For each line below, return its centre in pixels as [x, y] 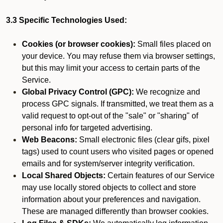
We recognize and [167, 92]
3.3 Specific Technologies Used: [66, 20]
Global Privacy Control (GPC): [78, 92]
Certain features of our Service [160, 175]
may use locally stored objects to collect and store [109, 187]
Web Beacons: [50, 140]
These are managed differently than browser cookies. [115, 211]
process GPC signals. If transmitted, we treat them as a [118, 104]
